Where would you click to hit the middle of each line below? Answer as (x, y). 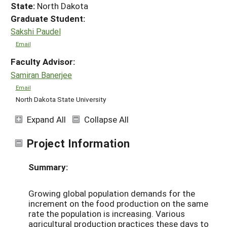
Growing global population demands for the (112, 193)
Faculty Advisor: (43, 62)
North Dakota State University (61, 100)
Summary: (48, 167)
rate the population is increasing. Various (107, 213)
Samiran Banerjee (41, 75)
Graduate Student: (48, 18)
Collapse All (106, 119)
